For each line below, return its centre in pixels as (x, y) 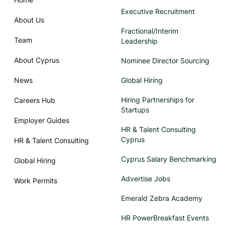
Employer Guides (42, 120)
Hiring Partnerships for (158, 99)
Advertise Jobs (146, 178)
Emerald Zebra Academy (162, 198)
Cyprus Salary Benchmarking (169, 159)
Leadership (139, 41)
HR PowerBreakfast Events (165, 217)
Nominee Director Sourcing (165, 60)
